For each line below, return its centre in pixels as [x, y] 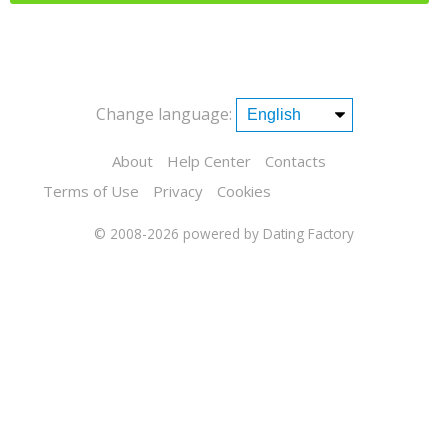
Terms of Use [91, 191]
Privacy [178, 191]
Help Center [209, 161]
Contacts [295, 161]
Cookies [244, 191]
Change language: [163, 114]
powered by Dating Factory [268, 233]
